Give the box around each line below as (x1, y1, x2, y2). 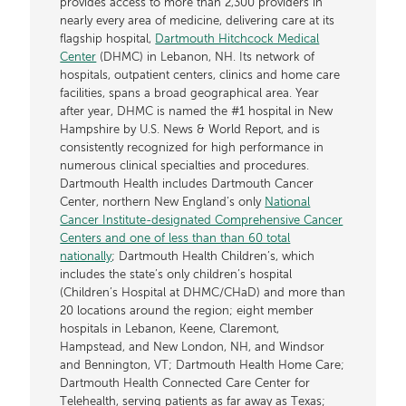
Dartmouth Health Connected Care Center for (60, 377, 311, 390)
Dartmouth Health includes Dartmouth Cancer (60, 178, 314, 190)
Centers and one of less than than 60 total (60, 232, 291, 245)
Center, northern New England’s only (60, 196, 266, 208)
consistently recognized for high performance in (60, 141, 324, 154)
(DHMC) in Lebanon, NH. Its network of (96, 51, 315, 63)
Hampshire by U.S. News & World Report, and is (60, 123, 321, 136)
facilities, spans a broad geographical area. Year (60, 87, 320, 100)
